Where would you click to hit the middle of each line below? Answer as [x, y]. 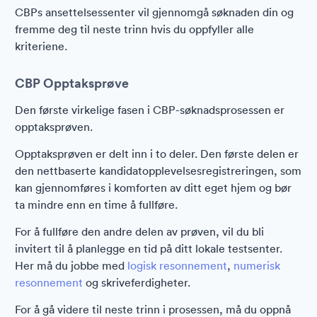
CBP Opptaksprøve [72, 83]
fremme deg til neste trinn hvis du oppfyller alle [134, 29]
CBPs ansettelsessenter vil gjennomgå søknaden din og [154, 12]
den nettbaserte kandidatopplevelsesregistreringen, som [158, 171]
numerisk [257, 265]
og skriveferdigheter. [137, 282]
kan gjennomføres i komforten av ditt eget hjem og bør [153, 188]
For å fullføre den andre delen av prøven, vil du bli [139, 231]
